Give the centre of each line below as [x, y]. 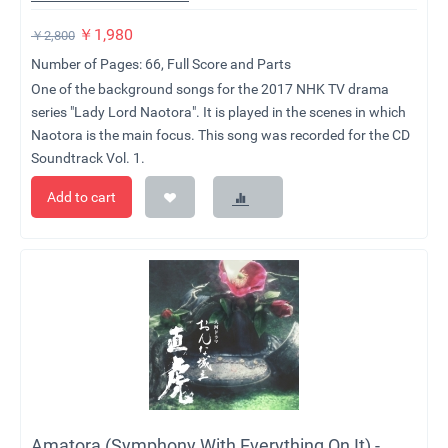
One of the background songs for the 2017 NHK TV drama [210, 89]
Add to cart [81, 197]
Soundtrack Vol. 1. [88, 158]
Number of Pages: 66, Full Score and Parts [161, 64]
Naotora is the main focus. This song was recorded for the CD [220, 135]
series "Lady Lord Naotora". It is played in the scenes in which [218, 112]
